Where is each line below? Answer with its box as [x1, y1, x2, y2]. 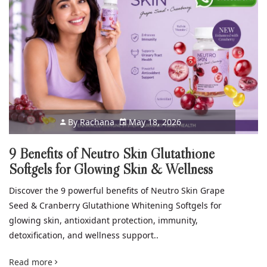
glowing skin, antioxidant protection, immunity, [9, 214, 198, 226]
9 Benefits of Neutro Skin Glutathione [9, 144, 215, 162]
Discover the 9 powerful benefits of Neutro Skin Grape [9, 184, 225, 196]
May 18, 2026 [126, 116, 182, 128]
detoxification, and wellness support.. [9, 229, 159, 241]
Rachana [80, 116, 115, 128]
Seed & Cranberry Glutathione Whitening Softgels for [9, 199, 222, 211]
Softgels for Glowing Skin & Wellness [9, 160, 213, 178]
